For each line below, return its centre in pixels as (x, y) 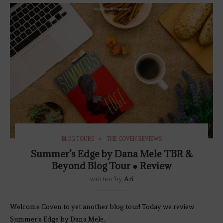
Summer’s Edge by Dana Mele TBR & (111, 154)
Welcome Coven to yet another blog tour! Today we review (102, 206)
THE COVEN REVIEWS (134, 139)
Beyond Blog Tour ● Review (111, 166)
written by (107, 178)
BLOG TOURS (78, 139)
